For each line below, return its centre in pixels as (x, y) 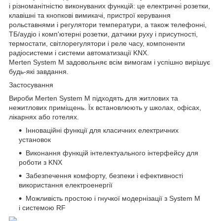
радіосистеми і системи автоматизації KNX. (79, 53)
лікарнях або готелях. (44, 117)
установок (35, 139)
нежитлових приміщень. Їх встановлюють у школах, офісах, (105, 107)
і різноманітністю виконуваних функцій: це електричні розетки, (110, 6)
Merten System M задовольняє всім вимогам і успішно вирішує (110, 62)
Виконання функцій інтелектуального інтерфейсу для (112, 153)
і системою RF (42, 207)
